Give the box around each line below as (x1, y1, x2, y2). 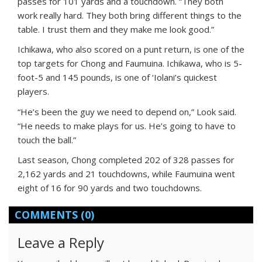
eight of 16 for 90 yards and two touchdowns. (18, 182, 202, 194)
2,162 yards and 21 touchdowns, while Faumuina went (18, 168, 235, 180)
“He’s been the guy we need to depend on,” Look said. (18, 106, 236, 118)
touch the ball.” (18, 134, 76, 146)
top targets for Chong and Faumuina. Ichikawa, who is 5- (18, 57, 242, 70)
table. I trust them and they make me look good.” (18, 23, 214, 36)
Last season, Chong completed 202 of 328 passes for (18, 154, 235, 166)
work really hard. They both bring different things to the (18, 9, 242, 22)
